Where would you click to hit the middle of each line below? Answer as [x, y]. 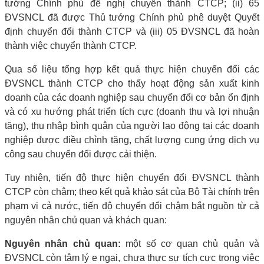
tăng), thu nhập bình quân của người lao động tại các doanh [132, 126]
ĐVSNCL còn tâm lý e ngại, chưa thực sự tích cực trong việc [132, 258]
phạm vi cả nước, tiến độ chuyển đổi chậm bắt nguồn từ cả [132, 206]
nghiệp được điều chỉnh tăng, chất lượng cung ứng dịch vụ [132, 140]
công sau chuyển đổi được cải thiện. [81, 154]
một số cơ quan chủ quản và [190, 243]
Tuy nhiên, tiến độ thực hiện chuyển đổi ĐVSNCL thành [132, 177]
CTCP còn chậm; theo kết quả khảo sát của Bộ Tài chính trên [132, 192]
